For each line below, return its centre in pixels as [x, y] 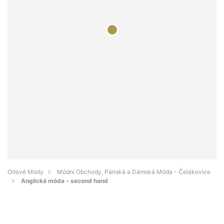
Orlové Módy [25, 172]
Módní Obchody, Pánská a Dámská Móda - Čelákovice [134, 172]
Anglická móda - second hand [64, 181]
